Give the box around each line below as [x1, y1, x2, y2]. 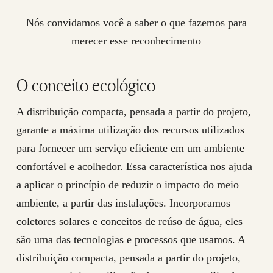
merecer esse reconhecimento [71, 35, 202, 47]
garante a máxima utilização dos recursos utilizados [16, 124, 244, 136]
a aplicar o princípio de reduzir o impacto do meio [16, 179, 239, 191]
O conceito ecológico [16, 73, 155, 96]
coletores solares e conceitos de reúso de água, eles [16, 215, 243, 227]
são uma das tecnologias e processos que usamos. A [16, 233, 245, 246]
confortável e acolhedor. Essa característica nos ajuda [16, 160, 252, 172]
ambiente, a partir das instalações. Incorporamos [16, 197, 230, 209]
